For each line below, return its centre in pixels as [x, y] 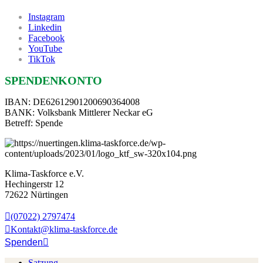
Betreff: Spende [34, 123]
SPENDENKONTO [53, 81]
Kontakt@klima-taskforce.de [64, 230]
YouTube [45, 49]
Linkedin [45, 28]
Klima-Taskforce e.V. [44, 174]
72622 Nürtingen [36, 195]
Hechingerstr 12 [34, 184]
